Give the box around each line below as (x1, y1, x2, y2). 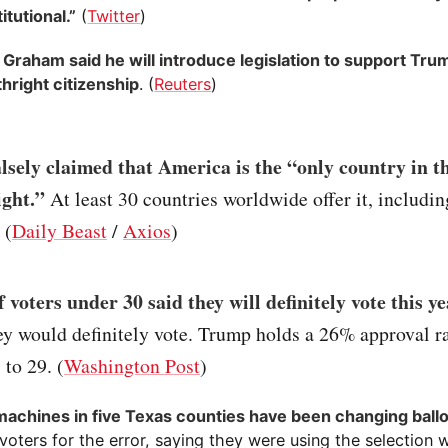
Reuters (154, 74, 212, 95)
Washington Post (64, 352, 200, 380)
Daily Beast (12, 216, 107, 244)
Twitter (87, 6, 141, 27)
